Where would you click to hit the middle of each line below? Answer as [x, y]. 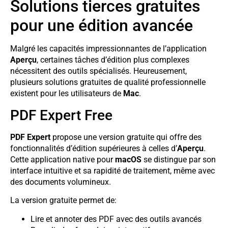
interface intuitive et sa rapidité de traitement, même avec [112, 170]
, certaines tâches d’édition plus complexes [113, 60]
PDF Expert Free [61, 115]
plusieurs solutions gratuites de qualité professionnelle [108, 82]
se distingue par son [179, 159]
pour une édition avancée [102, 26]
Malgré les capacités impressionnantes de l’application [108, 49]
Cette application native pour [63, 159]
